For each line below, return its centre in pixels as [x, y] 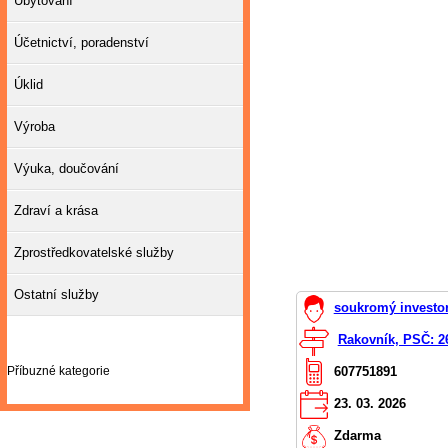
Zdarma [357, 436]
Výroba [34, 126]
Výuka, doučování [66, 168]
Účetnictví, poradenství [81, 42]
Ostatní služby [56, 294]
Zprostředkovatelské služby [94, 252]
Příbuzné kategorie [58, 371]
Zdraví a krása [56, 210]
